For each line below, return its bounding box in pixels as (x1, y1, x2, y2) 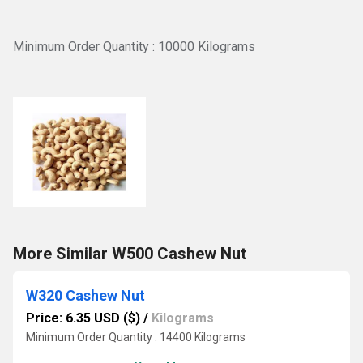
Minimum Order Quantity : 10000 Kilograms (13, 39, 255, 54)
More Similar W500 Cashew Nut (13, 244, 246, 263)
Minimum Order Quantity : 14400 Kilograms (26, 331, 246, 344)
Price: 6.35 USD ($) (26, 310, 140, 326)
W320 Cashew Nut (26, 287, 145, 304)
